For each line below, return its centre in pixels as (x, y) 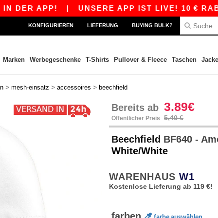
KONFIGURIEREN (51, 25)
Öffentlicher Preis (136, 118)
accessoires (74, 87)
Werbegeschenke (55, 60)
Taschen (184, 60)
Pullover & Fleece (140, 60)
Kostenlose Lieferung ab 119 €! (161, 186)
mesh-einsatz (30, 87)
